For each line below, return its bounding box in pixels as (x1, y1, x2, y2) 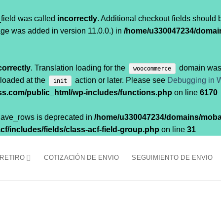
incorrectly (57, 14, 97, 23)
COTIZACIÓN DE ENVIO (44, 154, 119, 161)
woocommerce (133, 65, 172, 72)
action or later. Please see (73, 75, 168, 84)
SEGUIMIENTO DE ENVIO (132, 154, 213, 161)
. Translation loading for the (31, 63, 127, 72)
